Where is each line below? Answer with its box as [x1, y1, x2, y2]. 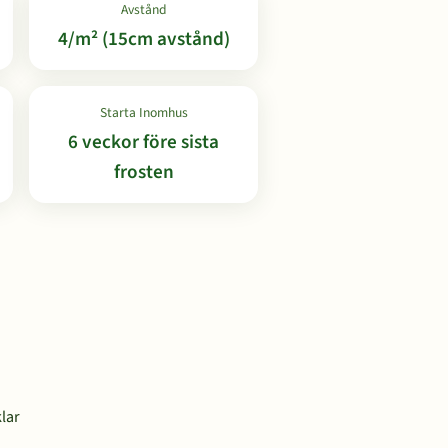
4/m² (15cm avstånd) [57, 25, 230, 53]
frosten [113, 158, 174, 186]
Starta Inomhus [99, 103, 188, 122]
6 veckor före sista [68, 128, 219, 156]
